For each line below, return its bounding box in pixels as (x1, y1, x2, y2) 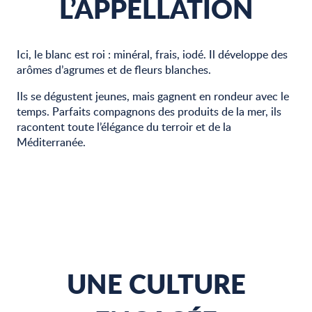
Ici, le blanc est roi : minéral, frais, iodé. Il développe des (17, 47, 288, 62)
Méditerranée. (17, 134, 86, 150)
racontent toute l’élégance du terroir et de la (17, 119, 231, 134)
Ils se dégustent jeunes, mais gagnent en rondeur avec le (17, 88, 289, 104)
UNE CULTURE (66, 265, 246, 302)
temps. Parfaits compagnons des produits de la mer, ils (17, 104, 281, 119)
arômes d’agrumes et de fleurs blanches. (17, 62, 211, 77)
